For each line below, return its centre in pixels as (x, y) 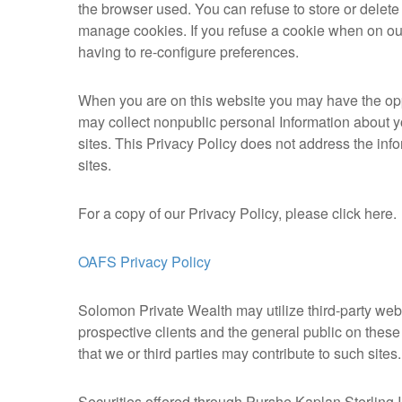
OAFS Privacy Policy (144, 262)
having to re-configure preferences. (188, 52)
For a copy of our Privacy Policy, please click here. (237, 214)
